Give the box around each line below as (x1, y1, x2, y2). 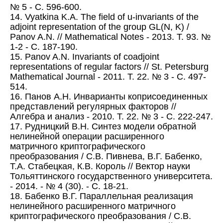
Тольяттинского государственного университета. (10, 171, 213, 182)
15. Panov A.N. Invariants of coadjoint (10, 52, 159, 62)
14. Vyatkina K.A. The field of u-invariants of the (10, 12, 199, 22)
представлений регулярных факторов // (10, 102, 176, 112)
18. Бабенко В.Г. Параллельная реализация (10, 191, 193, 202)
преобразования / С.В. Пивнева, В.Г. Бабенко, (10, 151, 202, 162)
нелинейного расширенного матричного (10, 201, 176, 212)
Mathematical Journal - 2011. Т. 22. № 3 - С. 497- (10, 72, 206, 82)
